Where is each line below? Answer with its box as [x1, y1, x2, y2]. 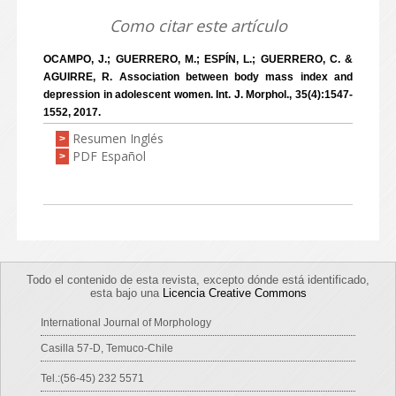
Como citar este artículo [109, 15, 287, 36]
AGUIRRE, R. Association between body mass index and [43, 71, 353, 83]
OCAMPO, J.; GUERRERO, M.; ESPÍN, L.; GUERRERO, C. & [43, 53, 353, 65]
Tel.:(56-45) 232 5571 [41, 372, 144, 385]
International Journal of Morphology [41, 316, 211, 329]
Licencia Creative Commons [162, 286, 307, 300]
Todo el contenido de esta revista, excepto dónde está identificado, [27, 273, 369, 286]
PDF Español [72, 148, 146, 164]
